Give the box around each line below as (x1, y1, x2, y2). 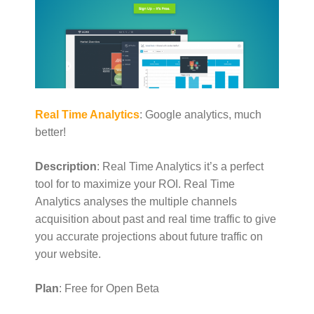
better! (35, 126, 66, 139)
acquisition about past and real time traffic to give (35, 213, 276, 226)
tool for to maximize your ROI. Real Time (35, 178, 235, 191)
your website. (35, 248, 101, 261)
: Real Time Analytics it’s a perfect (97, 161, 264, 173)
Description (35, 161, 97, 173)
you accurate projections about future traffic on (35, 231, 263, 243)
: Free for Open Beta (59, 282, 159, 295)
